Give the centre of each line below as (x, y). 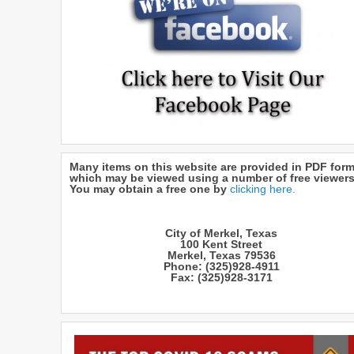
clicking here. (263, 189)
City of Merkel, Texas (221, 233)
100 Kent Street (221, 245)
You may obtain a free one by (150, 189)
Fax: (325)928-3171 (221, 278)
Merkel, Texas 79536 (221, 256)
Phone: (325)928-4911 (221, 267)
